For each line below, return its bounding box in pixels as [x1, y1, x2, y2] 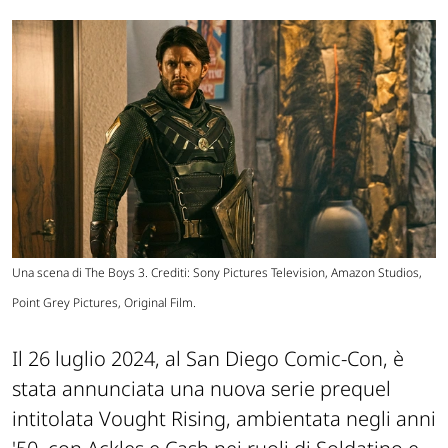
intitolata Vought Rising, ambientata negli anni [12, 405, 436, 433]
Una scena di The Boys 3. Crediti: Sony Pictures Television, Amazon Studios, [12, 264, 422, 282]
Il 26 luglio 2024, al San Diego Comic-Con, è [12, 345, 404, 373]
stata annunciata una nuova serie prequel [12, 375, 391, 403]
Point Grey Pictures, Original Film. [12, 294, 196, 312]
